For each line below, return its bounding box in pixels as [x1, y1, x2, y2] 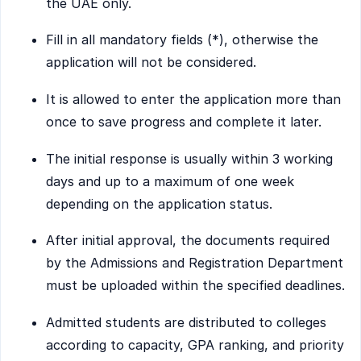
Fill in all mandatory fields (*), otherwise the [46, 31, 318, 48]
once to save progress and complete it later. [46, 113, 322, 130]
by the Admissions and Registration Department [46, 255, 343, 272]
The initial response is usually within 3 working [46, 150, 333, 167]
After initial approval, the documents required [46, 232, 330, 249]
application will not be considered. [46, 54, 256, 71]
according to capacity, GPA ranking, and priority [46, 336, 344, 353]
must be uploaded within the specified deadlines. [46, 277, 345, 294]
